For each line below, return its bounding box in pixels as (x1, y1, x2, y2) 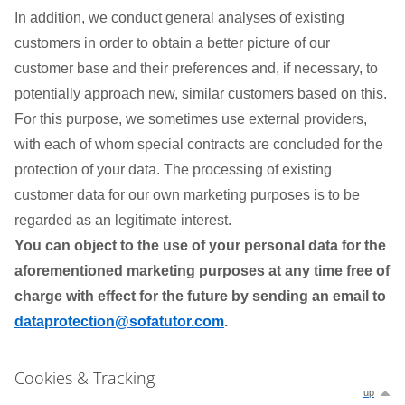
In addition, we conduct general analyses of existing (14, 10, 344, 25)
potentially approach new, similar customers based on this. (14, 86, 387, 101)
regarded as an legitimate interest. (14, 212, 231, 228)
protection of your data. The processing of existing (14, 162, 332, 177)
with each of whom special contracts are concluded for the (14, 137, 383, 152)
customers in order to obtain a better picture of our (14, 35, 330, 51)
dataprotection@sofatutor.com (14, 314, 224, 329)
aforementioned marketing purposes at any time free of (14, 263, 390, 278)
